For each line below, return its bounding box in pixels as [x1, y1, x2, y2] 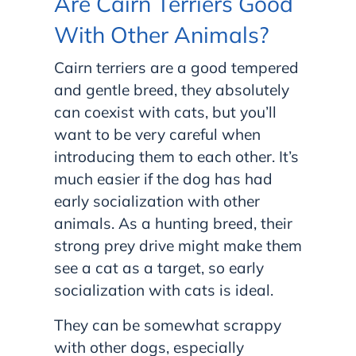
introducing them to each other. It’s [54, 147, 299, 167]
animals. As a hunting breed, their [54, 214, 292, 234]
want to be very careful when [54, 125, 261, 145]
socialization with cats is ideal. [54, 281, 273, 300]
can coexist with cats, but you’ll [54, 103, 277, 122]
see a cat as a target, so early [54, 258, 264, 278]
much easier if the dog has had [54, 169, 273, 189]
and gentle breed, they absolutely [54, 80, 289, 100]
